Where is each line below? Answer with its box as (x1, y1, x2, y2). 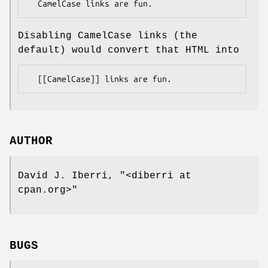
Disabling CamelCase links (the (18, 30, 197, 41)
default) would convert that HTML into (18, 44, 239, 56)
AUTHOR (10, 135, 53, 148)
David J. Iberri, (18, 170, 120, 182)
